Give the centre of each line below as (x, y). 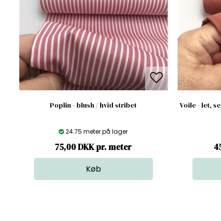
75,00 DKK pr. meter (93, 147)
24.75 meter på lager (97, 131)
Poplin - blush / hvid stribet (93, 105)
